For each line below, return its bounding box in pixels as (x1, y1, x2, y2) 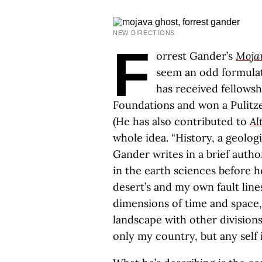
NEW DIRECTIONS (113, 29, 175, 36)
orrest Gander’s (156, 49, 236, 63)
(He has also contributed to (113, 115, 250, 128)
